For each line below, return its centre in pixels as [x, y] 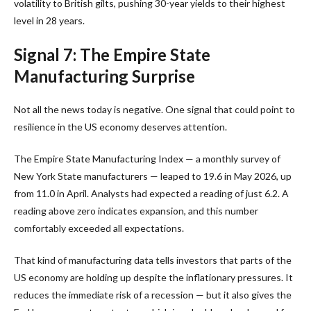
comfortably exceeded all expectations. [99, 228]
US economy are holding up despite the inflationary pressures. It [153, 277]
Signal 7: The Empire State [112, 54]
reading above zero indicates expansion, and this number [136, 210]
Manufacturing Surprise [104, 76]
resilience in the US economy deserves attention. [120, 126]
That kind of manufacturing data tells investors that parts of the [153, 260]
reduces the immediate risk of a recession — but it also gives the [153, 294]
